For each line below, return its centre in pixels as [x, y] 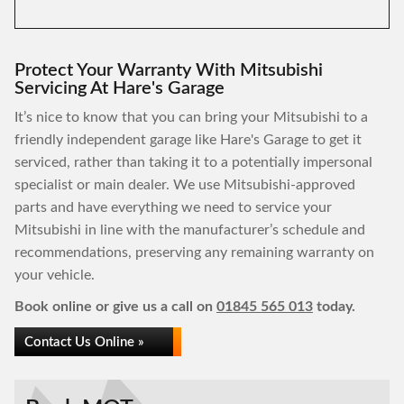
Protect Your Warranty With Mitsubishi [169, 70]
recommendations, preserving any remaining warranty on [194, 252]
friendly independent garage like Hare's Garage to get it [188, 140]
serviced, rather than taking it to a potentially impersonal [193, 162]
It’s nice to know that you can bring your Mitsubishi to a [191, 117]
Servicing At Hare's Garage [119, 88]
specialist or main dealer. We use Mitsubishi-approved [185, 185]
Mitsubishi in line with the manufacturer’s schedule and [190, 230]
